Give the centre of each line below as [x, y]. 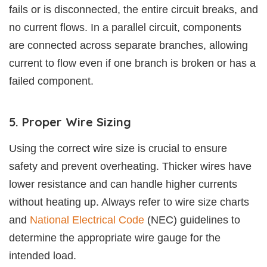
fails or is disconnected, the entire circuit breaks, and [133, 9]
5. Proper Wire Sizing [70, 122]
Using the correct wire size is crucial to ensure [118, 148]
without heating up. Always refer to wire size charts [129, 202]
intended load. [43, 255]
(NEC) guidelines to [192, 220]
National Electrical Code [87, 220]
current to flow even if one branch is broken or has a [132, 63]
